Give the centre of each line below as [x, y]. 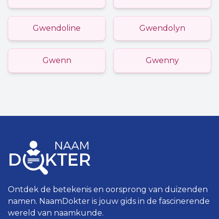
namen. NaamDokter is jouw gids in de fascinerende [109, 201]
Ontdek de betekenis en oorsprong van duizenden [108, 189]
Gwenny [162, 60]
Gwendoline [57, 28]
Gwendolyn [162, 28]
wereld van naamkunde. [56, 213]
